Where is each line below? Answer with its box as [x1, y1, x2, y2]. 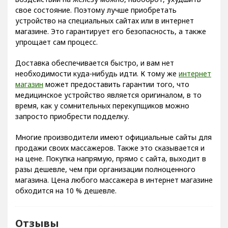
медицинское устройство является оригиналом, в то [15, 90, 202, 100]
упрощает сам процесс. [15, 37, 98, 47]
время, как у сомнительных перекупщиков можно [15, 101, 189, 111]
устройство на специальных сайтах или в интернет [15, 16, 194, 26]
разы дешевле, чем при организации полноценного [15, 164, 195, 175]
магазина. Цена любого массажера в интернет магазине [15, 175, 213, 185]
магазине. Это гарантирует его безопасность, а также [15, 26, 206, 37]
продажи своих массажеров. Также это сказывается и [15, 143, 205, 153]
